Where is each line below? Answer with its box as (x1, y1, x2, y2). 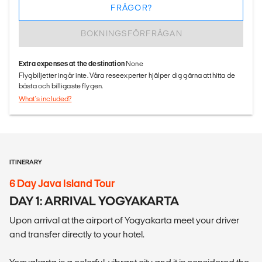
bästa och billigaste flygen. (19, 81, 104, 89)
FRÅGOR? (111, 4, 152, 12)
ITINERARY (9, 158, 42, 166)
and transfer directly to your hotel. (9, 229, 144, 239)
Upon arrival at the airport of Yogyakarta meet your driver (9, 215, 239, 225)
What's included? (19, 94, 72, 102)
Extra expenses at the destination (19, 59, 126, 67)
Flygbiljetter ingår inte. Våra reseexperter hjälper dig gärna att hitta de (19, 71, 236, 79)
